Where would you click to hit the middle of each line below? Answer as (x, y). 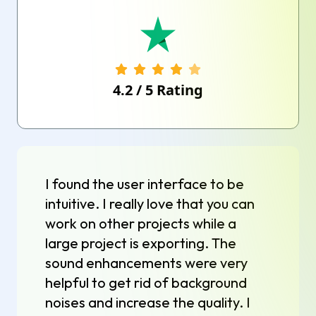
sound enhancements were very (146, 262)
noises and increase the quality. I (148, 302)
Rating (178, 90)
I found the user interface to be (145, 183)
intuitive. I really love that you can (150, 203)
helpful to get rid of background (146, 282)
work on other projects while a (141, 223)
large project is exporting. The (141, 243)
